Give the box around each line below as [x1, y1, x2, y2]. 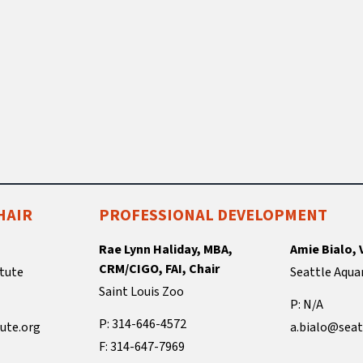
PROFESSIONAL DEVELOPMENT [98, 203, 327, 227]
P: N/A [290, 295, 324, 314]
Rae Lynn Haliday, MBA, [98, 240, 233, 258]
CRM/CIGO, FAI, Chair [98, 259, 220, 278]
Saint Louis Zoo [98, 282, 184, 301]
